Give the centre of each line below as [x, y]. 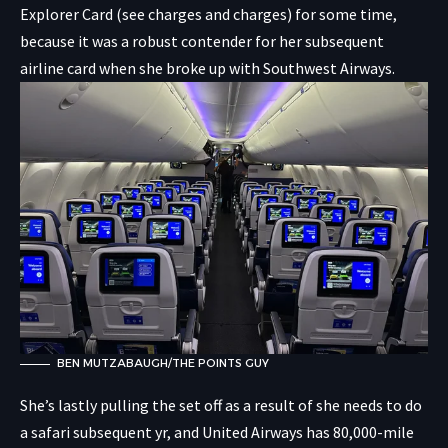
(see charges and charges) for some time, [255, 13]
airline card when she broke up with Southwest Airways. [207, 67]
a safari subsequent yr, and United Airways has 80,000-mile [217, 432]
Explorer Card [66, 13]
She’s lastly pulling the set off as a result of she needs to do [221, 405]
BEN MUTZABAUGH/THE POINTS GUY [163, 363]
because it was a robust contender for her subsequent [202, 40]
